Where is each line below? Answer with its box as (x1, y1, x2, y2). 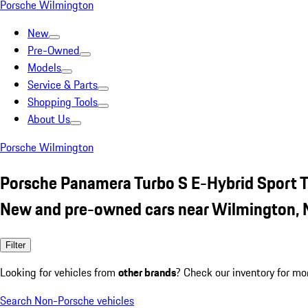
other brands (118, 263, 176, 280)
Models (27, 59, 61, 76)
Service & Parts (27, 76, 98, 93)
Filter (5, 239, 25, 250)
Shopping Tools (27, 93, 98, 110)
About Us (27, 111, 70, 127)
